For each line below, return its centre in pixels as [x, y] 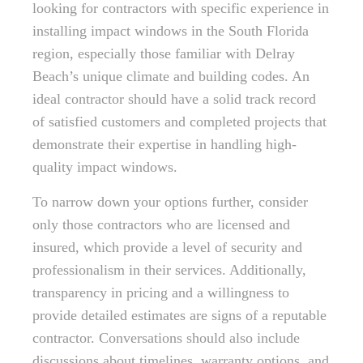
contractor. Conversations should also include [166, 338]
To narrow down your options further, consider [170, 202]
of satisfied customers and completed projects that [179, 122]
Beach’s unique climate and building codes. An [171, 76]
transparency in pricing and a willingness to [161, 293]
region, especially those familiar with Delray [164, 53]
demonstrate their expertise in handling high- [164, 144]
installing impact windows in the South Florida [171, 31]
